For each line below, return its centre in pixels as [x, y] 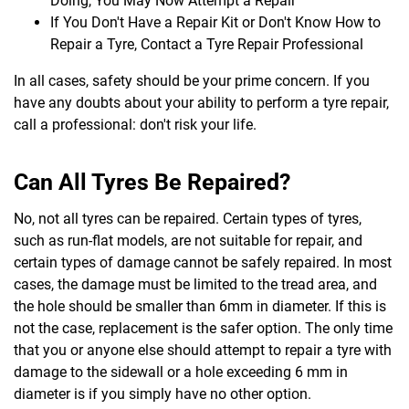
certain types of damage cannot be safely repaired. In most [203, 262]
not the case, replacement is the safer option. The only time [203, 328]
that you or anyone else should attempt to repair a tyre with [203, 350]
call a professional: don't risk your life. [135, 124]
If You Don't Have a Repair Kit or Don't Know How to [215, 22]
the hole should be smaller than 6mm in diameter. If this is [200, 306]
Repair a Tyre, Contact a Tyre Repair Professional [207, 44]
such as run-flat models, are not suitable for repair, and [188, 240]
